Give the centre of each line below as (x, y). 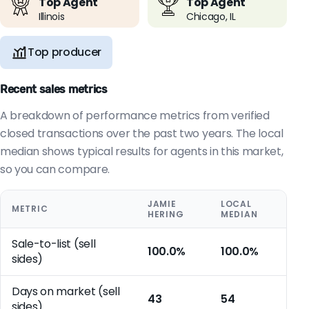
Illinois (52, 17)
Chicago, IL (211, 17)
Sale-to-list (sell (54, 244)
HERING (166, 215)
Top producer (65, 52)
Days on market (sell (66, 292)
